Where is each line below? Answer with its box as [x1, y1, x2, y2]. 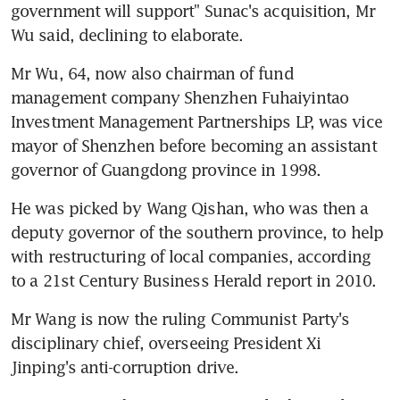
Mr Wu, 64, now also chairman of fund [11, 62, 294, 83]
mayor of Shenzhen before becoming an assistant [11, 135, 377, 155]
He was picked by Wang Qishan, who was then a [11, 197, 369, 218]
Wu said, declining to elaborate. [11, 24, 244, 45]
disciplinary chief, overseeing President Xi [11, 332, 321, 353]
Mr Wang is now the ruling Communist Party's [11, 308, 350, 329]
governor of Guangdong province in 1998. [11, 159, 321, 179]
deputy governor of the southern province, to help [11, 221, 383, 242]
